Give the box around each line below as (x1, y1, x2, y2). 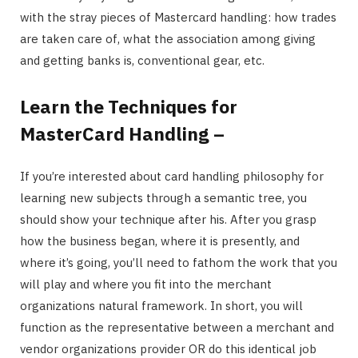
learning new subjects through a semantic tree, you (20, 190, 307, 206)
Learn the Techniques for (20, 94, 237, 119)
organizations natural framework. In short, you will (20, 298, 303, 314)
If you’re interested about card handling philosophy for (20, 169, 324, 185)
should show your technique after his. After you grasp (20, 212, 316, 228)
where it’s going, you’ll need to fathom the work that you (20, 255, 337, 271)
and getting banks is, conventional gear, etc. (20, 52, 265, 68)
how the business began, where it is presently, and (20, 233, 300, 249)
